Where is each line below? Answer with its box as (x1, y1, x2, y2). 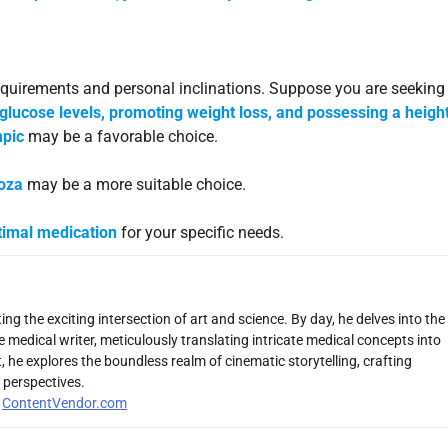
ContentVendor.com (2, 394, 127, 411)
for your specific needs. (117, 222, 284, 242)
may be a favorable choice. (24, 126, 218, 146)
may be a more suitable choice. (27, 174, 246, 194)
